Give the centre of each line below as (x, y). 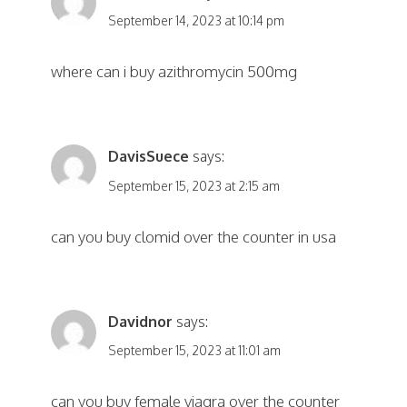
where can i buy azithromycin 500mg (174, 71)
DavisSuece (148, 157)
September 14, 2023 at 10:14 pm (196, 20)
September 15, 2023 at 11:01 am (194, 351)
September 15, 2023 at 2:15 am (194, 185)
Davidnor (140, 321)
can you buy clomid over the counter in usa (194, 236)
